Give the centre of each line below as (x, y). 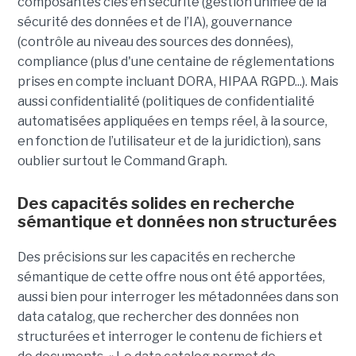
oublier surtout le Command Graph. (122, 161)
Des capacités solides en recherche (156, 204)
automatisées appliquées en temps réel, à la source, (172, 122)
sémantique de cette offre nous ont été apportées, (171, 277)
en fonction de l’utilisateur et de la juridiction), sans (169, 141)
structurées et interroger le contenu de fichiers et (170, 337)
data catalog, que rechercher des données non (158, 317)
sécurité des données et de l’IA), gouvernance (155, 22)
